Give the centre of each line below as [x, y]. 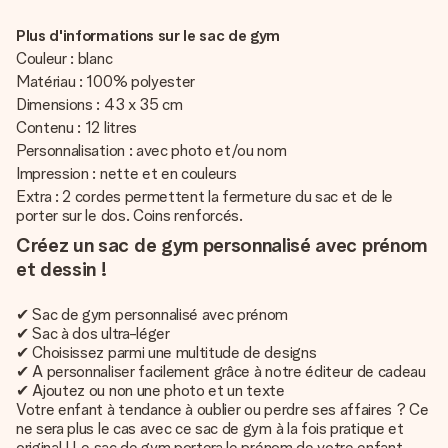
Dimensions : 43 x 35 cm [101, 104]
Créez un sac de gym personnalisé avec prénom [221, 245]
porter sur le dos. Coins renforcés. [129, 215]
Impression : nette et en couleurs [126, 173]
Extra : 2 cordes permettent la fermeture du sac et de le [205, 196]
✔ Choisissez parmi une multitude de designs [166, 352]
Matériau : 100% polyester [107, 81]
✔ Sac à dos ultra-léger [93, 333]
